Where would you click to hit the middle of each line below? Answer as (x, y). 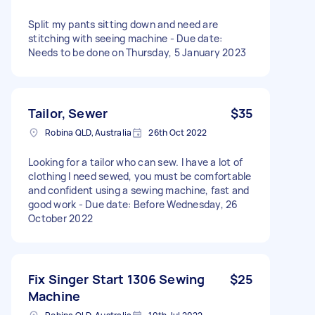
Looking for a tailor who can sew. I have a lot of (136, 162)
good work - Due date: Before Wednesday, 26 (133, 204)
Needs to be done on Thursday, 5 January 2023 (137, 52)
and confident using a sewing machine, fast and (139, 190)
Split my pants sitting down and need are (123, 24)
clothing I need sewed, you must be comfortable (140, 176)
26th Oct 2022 (178, 132)
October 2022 (60, 218)
